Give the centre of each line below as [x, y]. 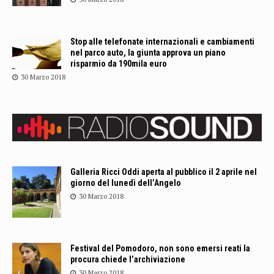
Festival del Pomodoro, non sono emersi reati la [160, 249]
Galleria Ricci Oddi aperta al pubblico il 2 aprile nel [164, 172]
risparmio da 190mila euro [119, 63]
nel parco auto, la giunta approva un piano [148, 52]
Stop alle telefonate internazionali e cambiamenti [162, 41]
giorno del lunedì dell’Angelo [126, 183]
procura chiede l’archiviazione [128, 260]
